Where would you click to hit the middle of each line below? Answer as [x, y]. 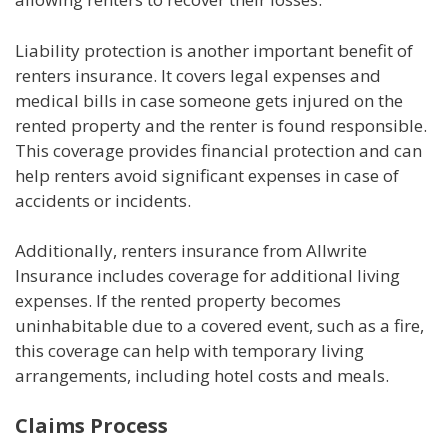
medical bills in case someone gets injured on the [209, 100]
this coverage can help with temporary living [189, 351]
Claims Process [91, 425]
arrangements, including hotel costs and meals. [202, 376]
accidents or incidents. [103, 200]
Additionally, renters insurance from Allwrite [191, 251]
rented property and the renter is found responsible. [221, 125]
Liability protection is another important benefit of [214, 50]
